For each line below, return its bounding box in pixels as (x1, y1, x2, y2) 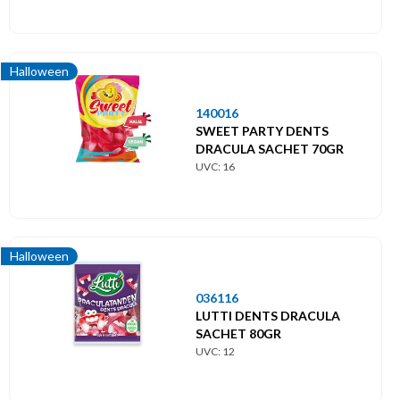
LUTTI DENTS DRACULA (196, 307, 340, 323)
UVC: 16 (196, 159, 235, 173)
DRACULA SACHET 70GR (196, 140, 344, 156)
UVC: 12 (196, 344, 235, 358)
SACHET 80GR (196, 325, 281, 341)
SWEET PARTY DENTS (196, 122, 329, 138)
